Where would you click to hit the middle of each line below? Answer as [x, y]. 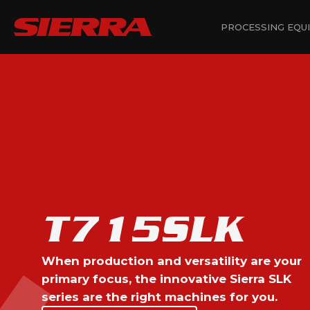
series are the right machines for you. [159, 297]
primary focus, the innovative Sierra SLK [166, 279]
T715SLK [143, 229]
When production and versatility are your [172, 261]
